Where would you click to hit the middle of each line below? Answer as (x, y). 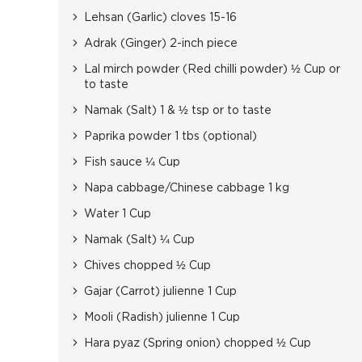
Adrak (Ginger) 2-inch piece (161, 44)
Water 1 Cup (118, 214)
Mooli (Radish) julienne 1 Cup (162, 318)
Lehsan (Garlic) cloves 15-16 (160, 18)
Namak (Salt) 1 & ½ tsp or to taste (178, 111)
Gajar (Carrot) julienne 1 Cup (160, 292)
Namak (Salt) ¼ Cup (139, 240)
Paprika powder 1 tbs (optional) (170, 137)
